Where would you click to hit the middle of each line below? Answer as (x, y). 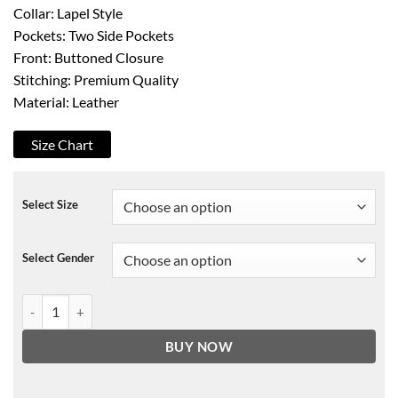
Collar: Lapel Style (68, 12)
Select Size (50, 205)
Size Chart (62, 145)
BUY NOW (199, 346)
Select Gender (58, 258)
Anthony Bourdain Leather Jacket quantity (138, 303)
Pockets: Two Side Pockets (94, 35)
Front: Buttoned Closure (88, 57)
